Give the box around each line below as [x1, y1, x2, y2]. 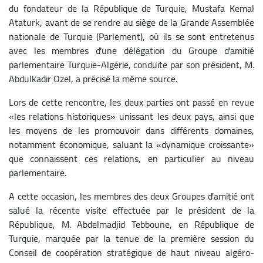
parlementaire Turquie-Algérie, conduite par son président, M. [9, 55, 254, 73]
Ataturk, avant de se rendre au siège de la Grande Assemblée [9, 13, 254, 31]
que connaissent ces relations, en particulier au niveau [9, 149, 254, 167]
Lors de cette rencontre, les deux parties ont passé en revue [9, 93, 254, 111]
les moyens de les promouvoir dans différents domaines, [9, 121, 254, 139]
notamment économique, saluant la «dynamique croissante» [9, 135, 254, 153]
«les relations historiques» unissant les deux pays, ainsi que [9, 107, 254, 125]
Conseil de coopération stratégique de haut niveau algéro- [9, 243, 254, 261]
